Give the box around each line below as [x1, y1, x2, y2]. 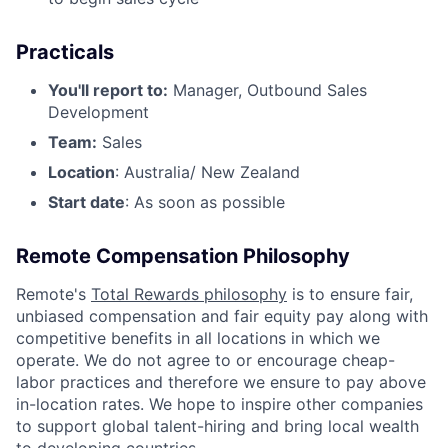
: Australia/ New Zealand [115, 161, 300, 182]
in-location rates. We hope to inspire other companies [16, 393, 423, 414]
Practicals [16, 39, 114, 64]
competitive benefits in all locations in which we [16, 327, 380, 348]
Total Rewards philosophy [91, 283, 287, 304]
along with [349, 305, 428, 326]
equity [264, 305, 311, 326]
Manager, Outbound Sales [168, 79, 367, 100]
